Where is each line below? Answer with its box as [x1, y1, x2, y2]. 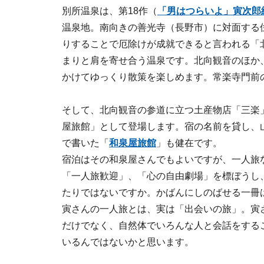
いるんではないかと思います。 [62, 237, 194, 247]
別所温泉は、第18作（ [62, 6, 157, 16]
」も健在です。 [156, 138, 222, 148]
